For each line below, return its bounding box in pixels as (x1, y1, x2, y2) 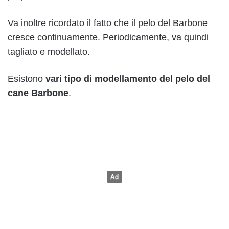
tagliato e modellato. (8, 47, 90, 57)
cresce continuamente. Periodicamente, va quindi (8, 32, 209, 43)
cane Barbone (8, 88, 68, 99)
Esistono (8, 74, 45, 84)
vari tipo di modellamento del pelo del (45, 74, 210, 84)
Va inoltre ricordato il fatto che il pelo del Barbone (8, 18, 208, 29)
